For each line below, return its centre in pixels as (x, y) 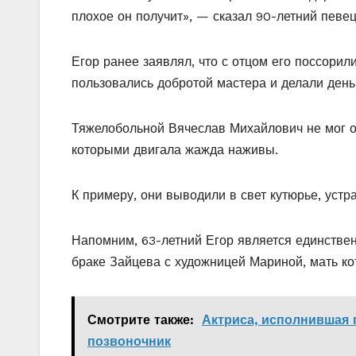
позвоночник (129, 341)
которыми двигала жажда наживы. (175, 149)
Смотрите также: (141, 319)
